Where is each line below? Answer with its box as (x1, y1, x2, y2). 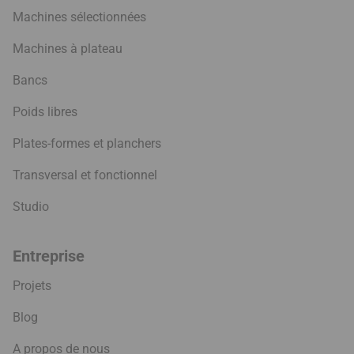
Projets (13, 277, 51, 293)
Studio (13, 198, 49, 214)
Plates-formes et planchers (13, 135, 161, 151)
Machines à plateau (13, 40, 122, 56)
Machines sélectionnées (13, 9, 146, 24)
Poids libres (13, 104, 77, 119)
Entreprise (13, 246, 85, 265)
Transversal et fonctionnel (13, 167, 157, 183)
